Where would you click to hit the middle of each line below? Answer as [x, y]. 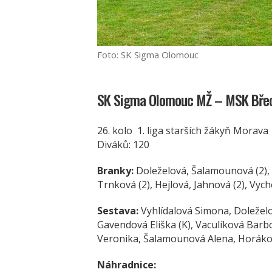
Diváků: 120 [123, 145]
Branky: [115, 171]
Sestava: [119, 211]
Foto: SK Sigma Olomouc [148, 55]
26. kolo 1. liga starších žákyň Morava [183, 131]
